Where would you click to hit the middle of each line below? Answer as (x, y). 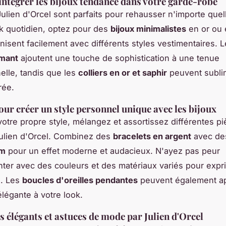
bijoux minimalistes (148, 29)
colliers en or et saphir (123, 72)
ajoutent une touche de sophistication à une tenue (119, 58)
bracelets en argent (152, 136)
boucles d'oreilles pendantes (80, 180)
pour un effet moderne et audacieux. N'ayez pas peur (113, 151)
